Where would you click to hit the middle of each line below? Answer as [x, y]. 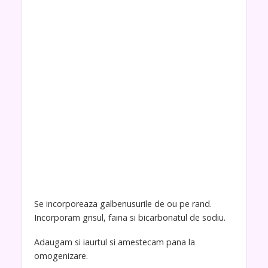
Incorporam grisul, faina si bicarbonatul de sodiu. [130, 218]
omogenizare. [61, 256]
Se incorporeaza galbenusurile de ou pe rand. [123, 204]
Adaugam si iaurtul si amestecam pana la [114, 242]
